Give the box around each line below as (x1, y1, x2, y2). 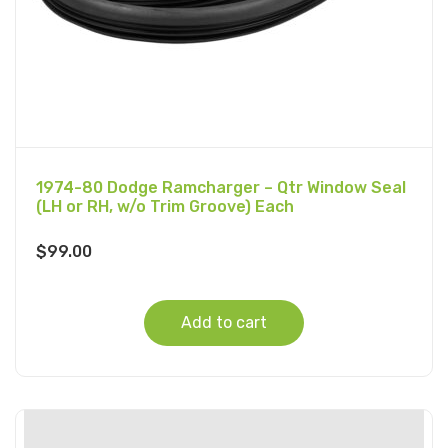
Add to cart (181, 313, 267, 333)
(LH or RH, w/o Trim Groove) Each (36, 197, 294, 217)
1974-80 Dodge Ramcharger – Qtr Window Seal (36, 178, 406, 198)
